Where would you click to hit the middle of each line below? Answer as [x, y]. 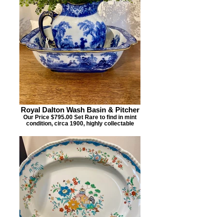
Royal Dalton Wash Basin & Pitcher [80, 110]
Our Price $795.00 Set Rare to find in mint [80, 117]
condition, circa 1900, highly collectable [80, 123]
